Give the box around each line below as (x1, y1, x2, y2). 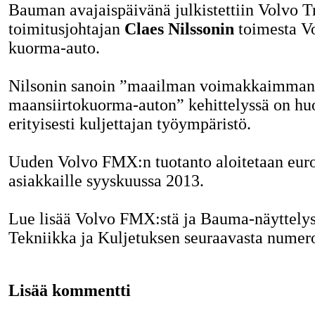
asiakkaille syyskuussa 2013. (8, 171, 204, 190)
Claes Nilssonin (124, 19, 234, 38)
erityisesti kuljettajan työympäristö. (8, 114, 251, 133)
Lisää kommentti (8, 281, 131, 300)
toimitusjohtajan (8, 19, 124, 38)
